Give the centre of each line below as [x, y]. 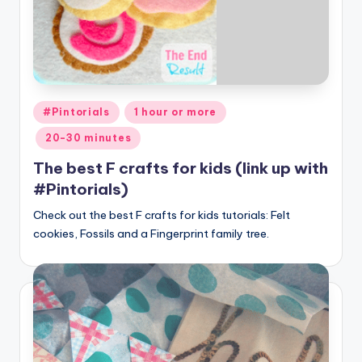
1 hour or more [175, 112]
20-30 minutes [88, 137]
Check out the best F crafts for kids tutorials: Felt [162, 215]
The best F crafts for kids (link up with [181, 168]
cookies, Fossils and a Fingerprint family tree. [151, 233]
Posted [51, 109]
